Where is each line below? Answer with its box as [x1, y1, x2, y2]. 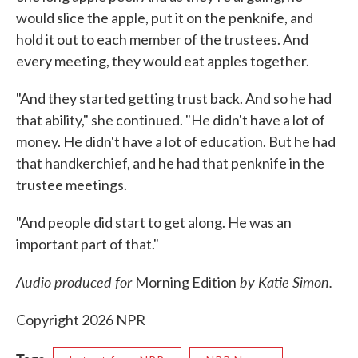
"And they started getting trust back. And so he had [16, 89, 332, 108]
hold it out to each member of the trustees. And [16, 30, 308, 49]
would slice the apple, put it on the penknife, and [16, 9, 313, 27]
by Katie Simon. [237, 272, 332, 292]
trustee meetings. [16, 176, 127, 194]
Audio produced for [16, 272, 135, 292]
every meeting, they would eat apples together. [16, 52, 309, 70]
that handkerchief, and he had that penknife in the [16, 154, 324, 173]
